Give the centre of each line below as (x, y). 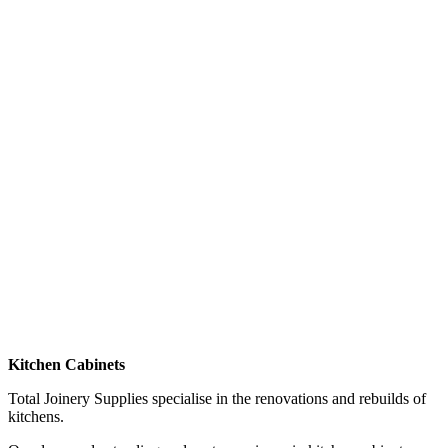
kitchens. (36, 417)
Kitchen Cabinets (66, 365)
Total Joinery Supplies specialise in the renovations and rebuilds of (217, 399)
